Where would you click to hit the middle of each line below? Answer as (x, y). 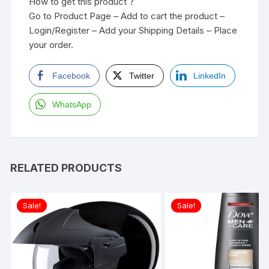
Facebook (71, 75)
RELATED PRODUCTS (66, 168)
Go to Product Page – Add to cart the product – (127, 16)
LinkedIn (210, 75)
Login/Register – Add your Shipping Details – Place (133, 30)
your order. (51, 44)
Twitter (142, 75)
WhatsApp (72, 104)
